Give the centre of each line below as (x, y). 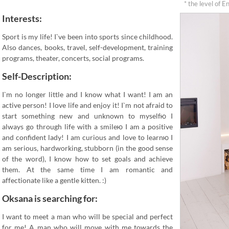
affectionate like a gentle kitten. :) (54, 180)
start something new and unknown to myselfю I (88, 116)
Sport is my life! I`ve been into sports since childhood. (88, 37)
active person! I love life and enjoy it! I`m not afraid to (88, 105)
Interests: (22, 18)
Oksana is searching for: (50, 198)
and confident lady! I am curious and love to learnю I (88, 137)
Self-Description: (37, 76)
